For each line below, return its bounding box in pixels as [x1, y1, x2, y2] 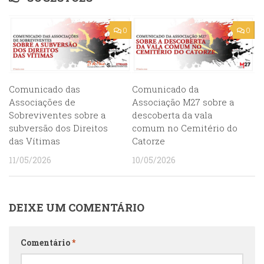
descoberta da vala [132, 109, 212, 121]
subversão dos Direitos [9, 122, 108, 134]
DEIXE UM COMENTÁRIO [9, 200, 144, 215]
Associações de [9, 96, 75, 108]
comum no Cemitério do [132, 122, 237, 134]
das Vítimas [9, 135, 60, 147]
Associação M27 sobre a [132, 96, 234, 108]
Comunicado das [9, 83, 80, 95]
